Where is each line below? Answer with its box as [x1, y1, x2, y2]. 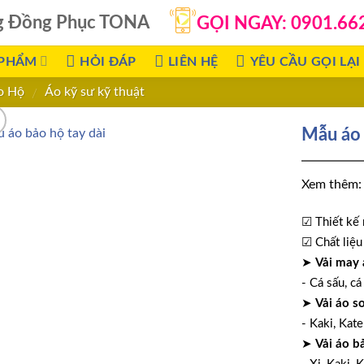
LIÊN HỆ [167, 54, 219, 68]
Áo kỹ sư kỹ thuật [44, 85, 145, 99]
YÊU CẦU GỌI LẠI [249, 54, 361, 68]
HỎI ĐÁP [80, 54, 136, 68]
